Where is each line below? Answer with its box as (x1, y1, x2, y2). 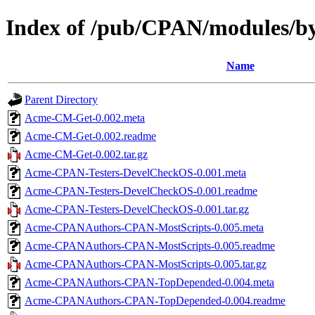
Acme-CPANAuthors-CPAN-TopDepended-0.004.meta (25, 276, 274, 288)
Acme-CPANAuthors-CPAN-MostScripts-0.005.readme (25, 239, 275, 252)
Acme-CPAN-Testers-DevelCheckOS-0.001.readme (25, 184, 257, 197)
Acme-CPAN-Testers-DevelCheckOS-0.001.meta (25, 166, 246, 179)
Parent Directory (25, 93, 98, 105)
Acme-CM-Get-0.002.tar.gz (25, 148, 148, 160)
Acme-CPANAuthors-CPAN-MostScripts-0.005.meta (25, 221, 264, 233)
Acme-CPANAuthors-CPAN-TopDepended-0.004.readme (25, 294, 285, 307)
